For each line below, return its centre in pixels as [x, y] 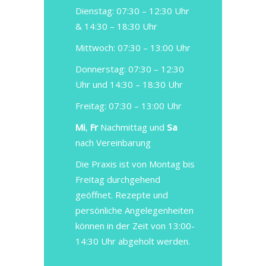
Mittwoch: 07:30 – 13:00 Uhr [133, 47]
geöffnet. [95, 195]
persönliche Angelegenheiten [134, 210]
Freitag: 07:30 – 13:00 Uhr [129, 106]
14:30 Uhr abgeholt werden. [133, 241]
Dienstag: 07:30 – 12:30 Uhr [132, 11]
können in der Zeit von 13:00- [135, 226]
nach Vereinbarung [113, 142]
